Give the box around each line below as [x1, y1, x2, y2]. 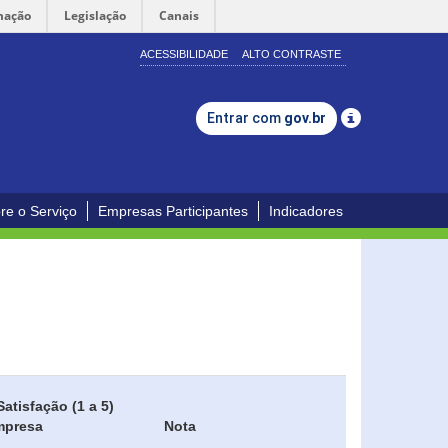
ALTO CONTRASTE [242, 48, 341, 60]
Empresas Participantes [98, 203, 248, 219]
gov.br [284, 110, 326, 126]
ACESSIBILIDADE [140, 48, 228, 60]
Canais [159, 7, 199, 24]
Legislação [64, 7, 126, 24]
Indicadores [269, 203, 343, 219]
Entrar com [207, 110, 284, 126]
